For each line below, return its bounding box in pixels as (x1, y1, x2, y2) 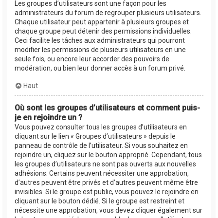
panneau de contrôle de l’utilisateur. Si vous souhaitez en (15, 141, 188, 149)
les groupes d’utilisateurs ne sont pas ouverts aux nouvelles (15, 160, 196, 168)
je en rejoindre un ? (15, 112, 82, 122)
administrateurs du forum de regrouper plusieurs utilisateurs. (15, 8, 201, 17)
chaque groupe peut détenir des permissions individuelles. (15, 27, 192, 35)
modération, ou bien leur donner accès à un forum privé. (15, 64, 185, 72)
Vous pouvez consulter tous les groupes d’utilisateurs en (15, 123, 187, 131)
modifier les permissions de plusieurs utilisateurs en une (15, 45, 186, 54)
